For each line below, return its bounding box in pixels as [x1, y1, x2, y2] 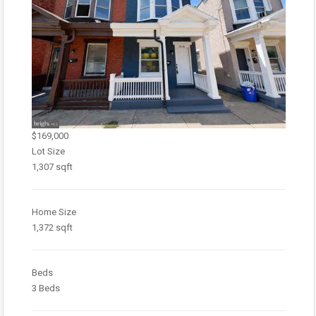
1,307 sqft [32, 161, 73, 172]
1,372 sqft [32, 221, 73, 233]
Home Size [32, 206, 76, 217]
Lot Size [32, 145, 65, 157]
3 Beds [32, 282, 60, 293]
